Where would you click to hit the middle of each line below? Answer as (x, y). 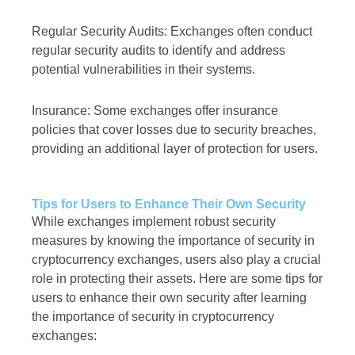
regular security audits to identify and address (158, 51)
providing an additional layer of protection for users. (175, 149)
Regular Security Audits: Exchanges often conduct (172, 32)
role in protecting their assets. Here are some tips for (177, 279)
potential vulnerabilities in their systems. (143, 70)
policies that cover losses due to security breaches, (174, 130)
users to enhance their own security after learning (169, 298)
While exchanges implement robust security (154, 222)
